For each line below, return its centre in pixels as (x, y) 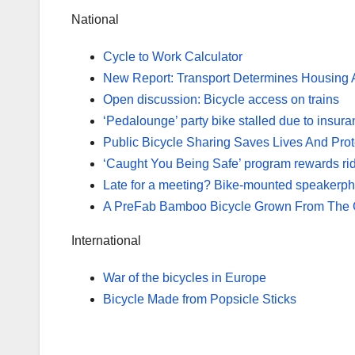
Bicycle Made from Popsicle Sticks (200, 300)
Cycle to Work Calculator (173, 57)
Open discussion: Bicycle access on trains (221, 100)
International (106, 241)
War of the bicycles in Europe (185, 278)
